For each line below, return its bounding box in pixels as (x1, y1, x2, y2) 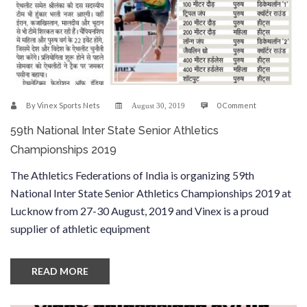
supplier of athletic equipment (10, 221, 150, 235)
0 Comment (217, 100, 256, 110)
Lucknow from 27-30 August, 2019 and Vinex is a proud (10, 204, 269, 217)
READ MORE (32, 265, 88, 277)
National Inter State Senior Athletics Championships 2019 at (10, 186, 291, 199)
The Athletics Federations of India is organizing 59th (10, 168, 254, 182)
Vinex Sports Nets (37, 100, 100, 110)
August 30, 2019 (130, 101, 187, 110)
